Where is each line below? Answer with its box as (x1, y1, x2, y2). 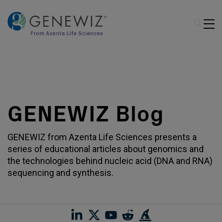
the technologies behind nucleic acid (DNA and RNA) (7, 156, 213, 166)
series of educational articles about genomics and (7, 144, 204, 154)
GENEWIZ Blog (7, 101, 164, 127)
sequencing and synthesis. (7, 167, 113, 178)
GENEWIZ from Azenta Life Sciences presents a (7, 132, 197, 142)
